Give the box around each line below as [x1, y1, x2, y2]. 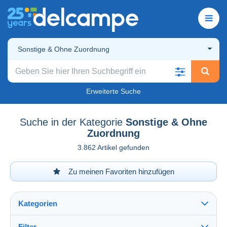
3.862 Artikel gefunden [78, 143, 149, 152]
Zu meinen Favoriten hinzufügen [66, 167, 174, 176]
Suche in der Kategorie [20, 116, 123, 128]
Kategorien [18, 199, 57, 208]
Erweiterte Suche [86, 87, 141, 95]
